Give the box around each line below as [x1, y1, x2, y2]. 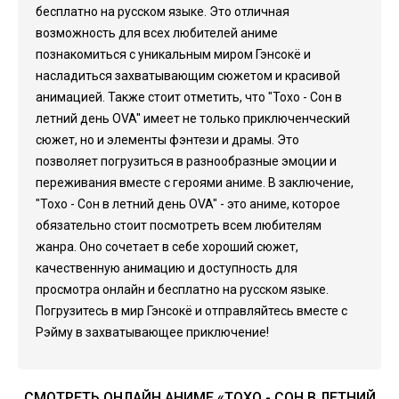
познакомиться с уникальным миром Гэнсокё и [36, 47, 311, 61]
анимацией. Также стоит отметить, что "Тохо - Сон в [36, 90, 342, 104]
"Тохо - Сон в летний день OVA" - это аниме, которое [36, 197, 340, 211]
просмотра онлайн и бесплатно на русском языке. [36, 282, 329, 297]
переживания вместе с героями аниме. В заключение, [36, 175, 354, 190]
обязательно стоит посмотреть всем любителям [36, 218, 322, 232]
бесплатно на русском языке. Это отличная [36, 4, 289, 19]
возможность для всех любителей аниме [36, 26, 278, 40]
